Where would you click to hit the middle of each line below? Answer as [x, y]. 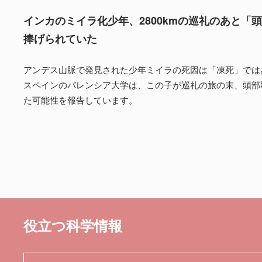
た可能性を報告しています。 [80, 99]
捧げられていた [60, 38]
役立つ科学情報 [73, 225]
